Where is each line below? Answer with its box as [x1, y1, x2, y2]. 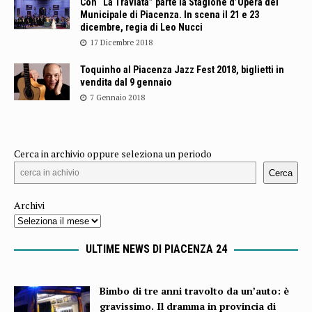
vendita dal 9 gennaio [80, 76, 172, 88]
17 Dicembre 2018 [90, 37, 153, 47]
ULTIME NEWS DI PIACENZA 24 [85, 242, 227, 256]
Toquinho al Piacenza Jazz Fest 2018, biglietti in [80, 63, 284, 75]
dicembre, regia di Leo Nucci [80, 21, 203, 33]
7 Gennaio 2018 [90, 92, 145, 102]
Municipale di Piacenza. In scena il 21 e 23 [80, 8, 259, 20]
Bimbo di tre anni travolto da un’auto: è [100, 283, 290, 297]
